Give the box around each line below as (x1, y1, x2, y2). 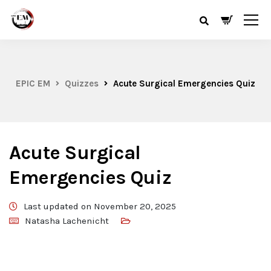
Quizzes (65, 78, 99, 89)
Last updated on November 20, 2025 (24, 201, 176, 212)
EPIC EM (16, 78, 50, 89)
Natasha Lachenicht (25, 215, 109, 226)
